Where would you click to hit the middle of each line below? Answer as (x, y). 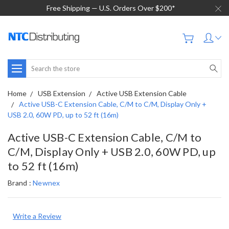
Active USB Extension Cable (142, 93)
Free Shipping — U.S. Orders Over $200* (111, 8)
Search (37, 65)
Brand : (20, 183)
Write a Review (37, 216)
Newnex (47, 183)
